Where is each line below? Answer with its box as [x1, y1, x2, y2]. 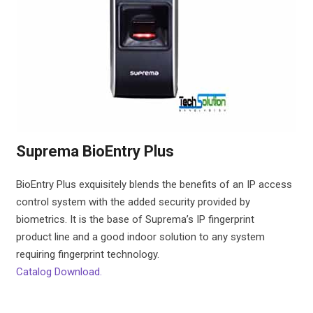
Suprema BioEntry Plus [15, 142, 174, 160]
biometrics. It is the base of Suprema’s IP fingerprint [15, 213, 254, 226]
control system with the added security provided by [15, 196, 250, 208]
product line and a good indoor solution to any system [15, 231, 265, 243]
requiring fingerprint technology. [15, 248, 159, 261]
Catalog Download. [15, 265, 102, 278]
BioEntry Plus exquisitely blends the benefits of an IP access [15, 178, 292, 191]
